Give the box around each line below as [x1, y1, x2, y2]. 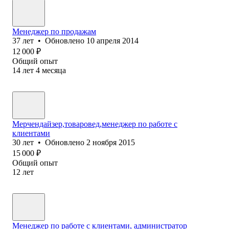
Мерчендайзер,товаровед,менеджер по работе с [12, 119, 177, 128]
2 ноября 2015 [86, 138, 135, 147]
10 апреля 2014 [86, 36, 139, 45]
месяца [42, 65, 66, 75]
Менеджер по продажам [12, 27, 96, 36]
